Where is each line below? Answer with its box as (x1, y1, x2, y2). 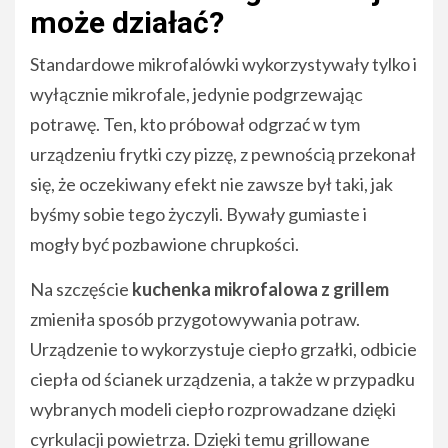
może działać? (30, 4, 224, 40)
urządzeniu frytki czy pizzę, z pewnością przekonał (30, 142, 416, 165)
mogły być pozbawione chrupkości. (30, 232, 302, 255)
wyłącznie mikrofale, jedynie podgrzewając (30, 82, 363, 105)
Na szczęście (30, 277, 132, 300)
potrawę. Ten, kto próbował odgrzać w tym (30, 112, 360, 135)
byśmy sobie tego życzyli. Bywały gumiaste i (30, 202, 367, 225)
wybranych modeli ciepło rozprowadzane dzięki (30, 397, 396, 420)
